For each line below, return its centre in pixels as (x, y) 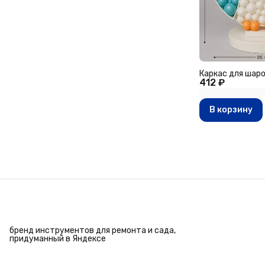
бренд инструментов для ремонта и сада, (93, 230)
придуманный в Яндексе (58, 239)
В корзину (231, 110)
